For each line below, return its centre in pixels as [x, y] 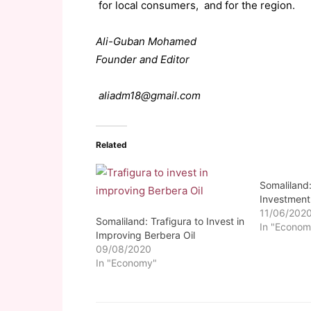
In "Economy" [126, 263]
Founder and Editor [143, 59]
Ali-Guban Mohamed [146, 41]
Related [111, 145]
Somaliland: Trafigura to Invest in [170, 221]
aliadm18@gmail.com [148, 95]
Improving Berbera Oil [145, 235]
